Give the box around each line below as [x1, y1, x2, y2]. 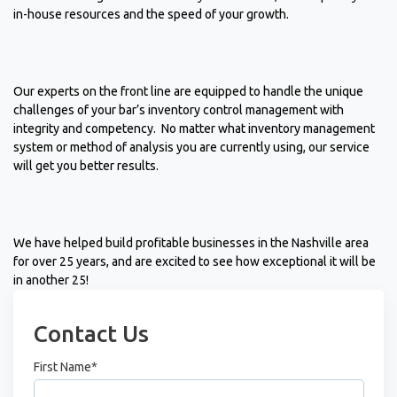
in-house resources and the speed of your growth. [13, 7, 294, 22]
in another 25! [13, 273, 89, 288]
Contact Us [33, 321, 149, 347]
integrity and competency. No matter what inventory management [13, 121, 375, 136]
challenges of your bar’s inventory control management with [13, 103, 344, 118]
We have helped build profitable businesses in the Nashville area [13, 236, 369, 251]
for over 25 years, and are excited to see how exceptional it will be [13, 254, 376, 269]
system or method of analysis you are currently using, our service [13, 140, 370, 155]
